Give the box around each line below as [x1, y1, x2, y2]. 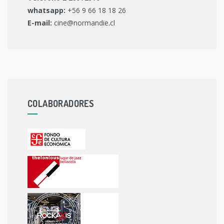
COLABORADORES [27, 97, 94, 109]
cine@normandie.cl [52, 17, 115, 27]
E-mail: [27, 17, 52, 27]
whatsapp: [27, 5, 65, 15]
